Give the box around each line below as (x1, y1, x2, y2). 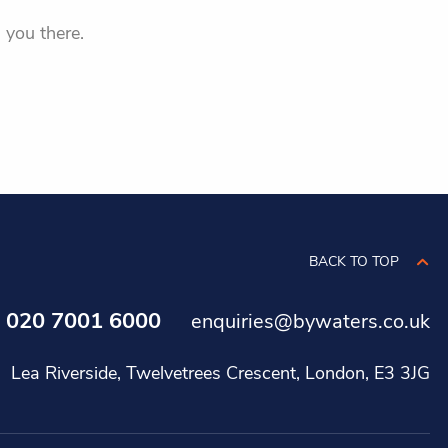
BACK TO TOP (309, 251, 399, 271)
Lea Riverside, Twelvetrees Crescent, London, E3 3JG (11, 360, 430, 385)
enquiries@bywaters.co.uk (191, 307, 430, 335)
